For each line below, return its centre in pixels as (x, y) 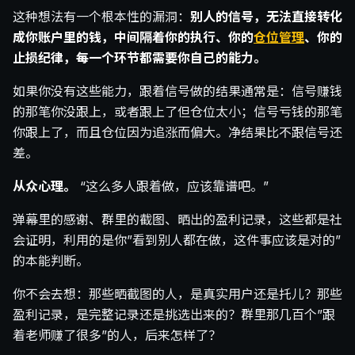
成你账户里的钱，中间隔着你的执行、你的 (133, 38)
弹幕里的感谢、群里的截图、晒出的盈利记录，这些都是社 (177, 220)
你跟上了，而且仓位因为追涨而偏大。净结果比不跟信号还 (177, 133)
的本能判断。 (51, 261)
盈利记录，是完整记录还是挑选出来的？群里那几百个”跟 (174, 315)
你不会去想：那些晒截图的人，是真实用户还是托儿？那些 (177, 294)
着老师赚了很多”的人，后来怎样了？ (117, 336)
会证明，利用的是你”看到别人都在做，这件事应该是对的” (177, 240)
